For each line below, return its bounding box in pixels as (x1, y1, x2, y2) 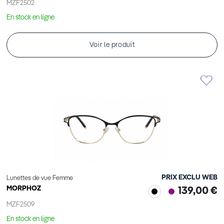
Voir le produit (89, 41, 135, 49)
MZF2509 (6, 201, 34, 208)
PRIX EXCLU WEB (161, 174, 217, 181)
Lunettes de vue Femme (6, 175, 73, 182)
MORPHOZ (6, 185, 41, 192)
